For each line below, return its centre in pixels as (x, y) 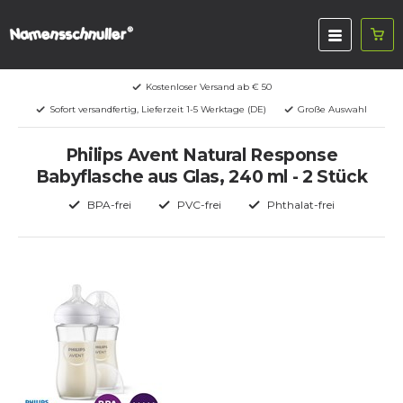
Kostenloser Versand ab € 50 (208, 87)
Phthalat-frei (301, 205)
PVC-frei (199, 205)
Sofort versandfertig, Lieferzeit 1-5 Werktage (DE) (158, 109)
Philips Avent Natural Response (201, 155)
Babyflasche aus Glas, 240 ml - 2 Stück (201, 177)
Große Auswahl (332, 109)
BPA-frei (109, 205)
